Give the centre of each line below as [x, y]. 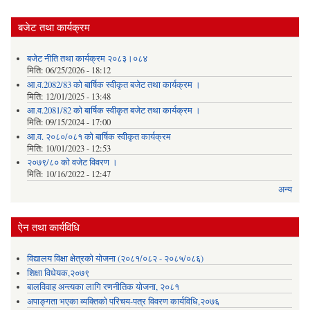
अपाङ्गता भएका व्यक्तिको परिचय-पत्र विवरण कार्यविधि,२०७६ [123, 301]
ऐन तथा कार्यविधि [49, 227]
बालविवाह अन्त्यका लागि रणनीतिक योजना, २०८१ [103, 287]
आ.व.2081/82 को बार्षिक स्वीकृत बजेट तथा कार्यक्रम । [113, 111]
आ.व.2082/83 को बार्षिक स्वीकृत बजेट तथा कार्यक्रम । [113, 84]
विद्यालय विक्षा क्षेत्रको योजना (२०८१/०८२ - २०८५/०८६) [115, 259]
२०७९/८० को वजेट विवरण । [72, 163]
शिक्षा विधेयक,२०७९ [58, 273]
